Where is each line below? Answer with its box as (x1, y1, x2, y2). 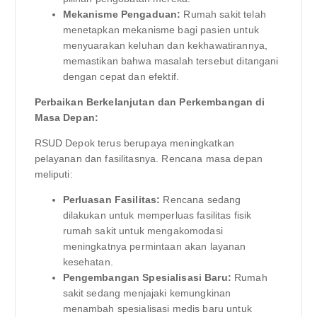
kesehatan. (62, 255, 113, 267)
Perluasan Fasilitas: (62, 193, 161, 205)
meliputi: (34, 168, 73, 180)
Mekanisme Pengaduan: (62, 8, 181, 20)
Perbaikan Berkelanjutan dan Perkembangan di (34, 96, 265, 108)
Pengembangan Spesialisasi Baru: (62, 271, 231, 283)
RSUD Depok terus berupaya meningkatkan (34, 137, 234, 149)
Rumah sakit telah (180, 8, 266, 20)
